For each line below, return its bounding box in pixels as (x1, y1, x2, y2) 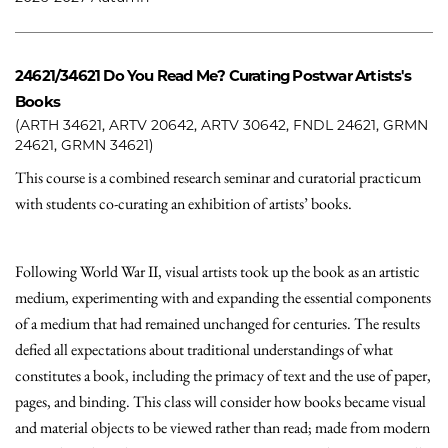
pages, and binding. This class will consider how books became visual (15, 391, 426, 412)
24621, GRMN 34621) (15, 136, 154, 154)
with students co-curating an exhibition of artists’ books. (15, 193, 355, 214)
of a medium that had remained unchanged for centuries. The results (15, 313, 420, 334)
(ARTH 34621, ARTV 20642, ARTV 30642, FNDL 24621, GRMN (15, 116, 428, 134)
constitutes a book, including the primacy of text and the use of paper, (15, 365, 431, 386)
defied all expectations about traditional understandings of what (15, 339, 393, 360)
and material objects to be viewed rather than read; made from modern (15, 417, 430, 438)
